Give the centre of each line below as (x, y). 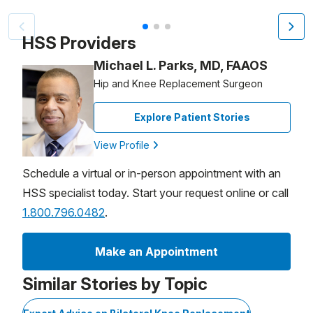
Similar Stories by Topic (115, 284)
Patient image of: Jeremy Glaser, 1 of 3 (104, 22)
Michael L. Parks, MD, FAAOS (181, 66)
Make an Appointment (156, 252)
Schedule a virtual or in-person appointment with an (152, 174)
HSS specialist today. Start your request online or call (155, 193)
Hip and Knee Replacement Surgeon (178, 84)
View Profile (123, 145)
